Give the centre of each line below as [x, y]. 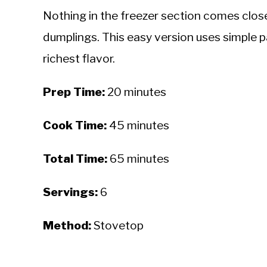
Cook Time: [75, 125]
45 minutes [138, 125]
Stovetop [117, 225]
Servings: [70, 192]
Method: [67, 225]
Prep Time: [74, 92]
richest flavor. [79, 58]
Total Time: [75, 159]
